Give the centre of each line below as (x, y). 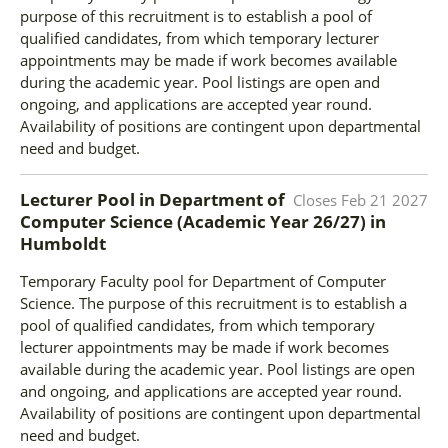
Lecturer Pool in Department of (152, 200)
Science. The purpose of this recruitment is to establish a (213, 303)
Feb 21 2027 (384, 200)
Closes (317, 200)
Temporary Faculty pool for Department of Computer (203, 281)
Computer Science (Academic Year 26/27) (195, 222)
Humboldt (63, 244)
